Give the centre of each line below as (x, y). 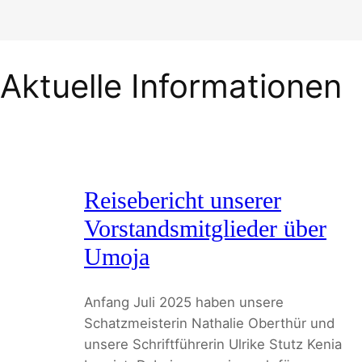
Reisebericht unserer (183, 201)
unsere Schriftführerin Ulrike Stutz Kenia (213, 344)
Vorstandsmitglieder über (205, 229)
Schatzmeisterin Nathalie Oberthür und (209, 323)
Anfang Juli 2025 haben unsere (184, 302)
